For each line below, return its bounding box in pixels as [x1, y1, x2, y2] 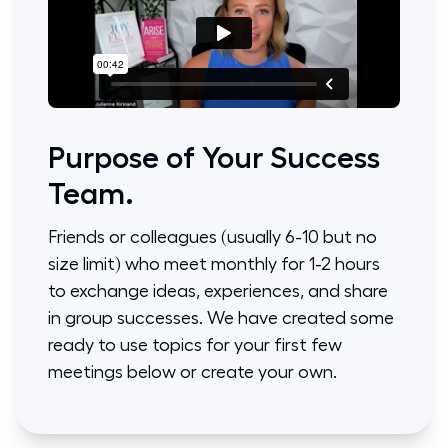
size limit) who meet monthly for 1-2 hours [48, 255, 380, 273]
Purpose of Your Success [48, 143, 380, 173]
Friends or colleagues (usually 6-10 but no [48, 228, 377, 246]
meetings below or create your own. [48, 363, 337, 381]
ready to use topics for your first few [48, 336, 342, 354]
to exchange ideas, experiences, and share [48, 282, 388, 300]
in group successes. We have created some [48, 309, 394, 327]
